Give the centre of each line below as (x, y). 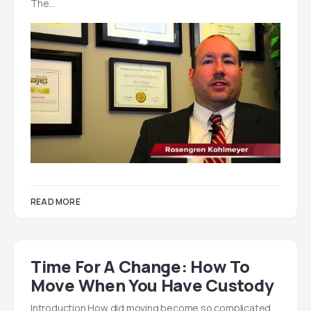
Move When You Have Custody (152, 285)
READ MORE (56, 202)
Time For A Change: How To (140, 267)
